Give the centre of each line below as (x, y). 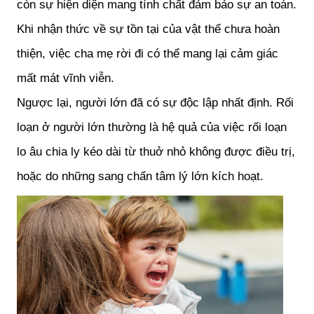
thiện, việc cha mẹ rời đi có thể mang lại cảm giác (148, 53)
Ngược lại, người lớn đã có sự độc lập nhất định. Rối (155, 102)
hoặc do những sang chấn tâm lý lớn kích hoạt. (140, 176)
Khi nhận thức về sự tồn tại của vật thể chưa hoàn (148, 28)
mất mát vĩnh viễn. (66, 77)
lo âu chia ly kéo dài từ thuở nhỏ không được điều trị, (156, 151)
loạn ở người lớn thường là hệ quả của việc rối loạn (152, 127)
